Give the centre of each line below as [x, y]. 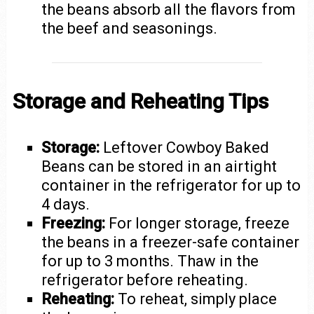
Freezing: [74, 223]
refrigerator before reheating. [145, 280]
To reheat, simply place [196, 299]
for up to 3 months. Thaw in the [150, 261]
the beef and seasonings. [130, 28]
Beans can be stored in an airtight [159, 166]
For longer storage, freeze [198, 223]
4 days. [66, 204]
